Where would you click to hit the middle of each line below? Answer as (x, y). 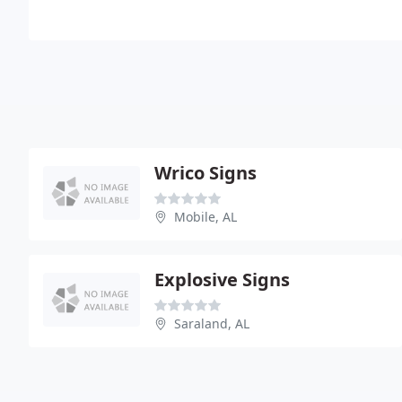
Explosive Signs (222, 279)
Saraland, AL (212, 323)
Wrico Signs (205, 172)
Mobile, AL (205, 216)
